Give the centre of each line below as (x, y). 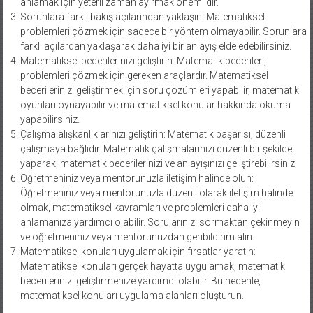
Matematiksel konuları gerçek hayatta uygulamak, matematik (152, 266)
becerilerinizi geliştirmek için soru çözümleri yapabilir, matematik (159, 90)
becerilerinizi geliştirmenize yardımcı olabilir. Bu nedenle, (140, 281)
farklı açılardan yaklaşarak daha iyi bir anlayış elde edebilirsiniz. (155, 46)
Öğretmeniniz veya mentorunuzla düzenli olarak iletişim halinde (156, 192)
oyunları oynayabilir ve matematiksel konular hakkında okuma (155, 104)
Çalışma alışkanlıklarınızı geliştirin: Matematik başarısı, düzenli (153, 134)
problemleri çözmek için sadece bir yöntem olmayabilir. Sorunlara (163, 31)
